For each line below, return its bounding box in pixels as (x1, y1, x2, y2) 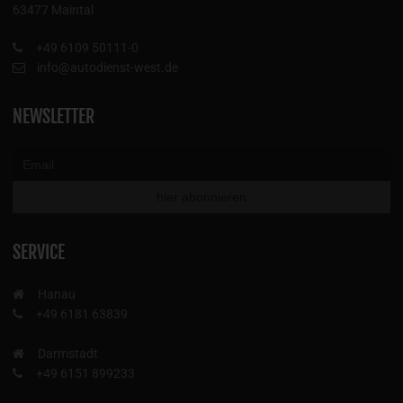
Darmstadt (38, 345, 98, 361)
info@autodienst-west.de (34, 59, 178, 75)
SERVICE (13, 240, 65, 264)
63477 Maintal (13, 2, 94, 17)
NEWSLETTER (13, 104, 94, 128)
